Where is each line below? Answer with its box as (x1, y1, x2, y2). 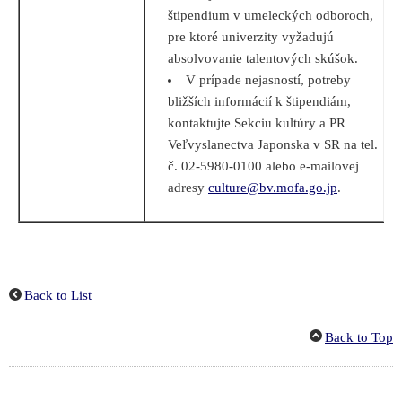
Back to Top (325, 330, 393, 345)
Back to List (24, 288, 92, 303)
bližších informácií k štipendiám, (168, 94, 351, 109)
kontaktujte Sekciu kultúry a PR (168, 116, 345, 131)
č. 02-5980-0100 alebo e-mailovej (168, 159, 359, 174)
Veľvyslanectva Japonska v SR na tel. (168, 137, 378, 153)
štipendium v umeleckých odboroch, (168, 8, 373, 23)
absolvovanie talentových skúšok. (168, 51, 358, 66)
